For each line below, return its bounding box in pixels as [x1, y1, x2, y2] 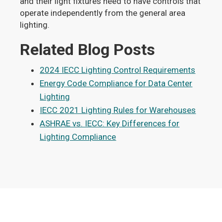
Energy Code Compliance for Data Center [40, 78, 193, 88]
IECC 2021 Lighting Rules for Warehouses [40, 105, 196, 115]
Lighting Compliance [40, 131, 116, 142]
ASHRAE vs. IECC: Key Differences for [40, 118, 180, 128]
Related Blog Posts [20, 40, 156, 59]
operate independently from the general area [20, 7, 186, 18]
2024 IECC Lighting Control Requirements [40, 64, 196, 75]
